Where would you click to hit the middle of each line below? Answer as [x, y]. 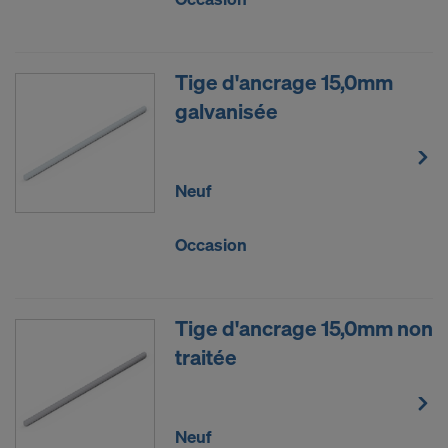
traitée [206, 356]
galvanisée [226, 110]
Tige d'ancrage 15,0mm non [304, 327]
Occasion [211, 244]
